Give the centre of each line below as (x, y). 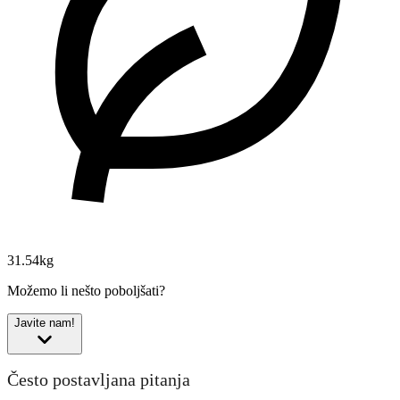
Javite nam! (45, 323)
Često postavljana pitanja (99, 379)
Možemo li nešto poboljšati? (86, 291)
